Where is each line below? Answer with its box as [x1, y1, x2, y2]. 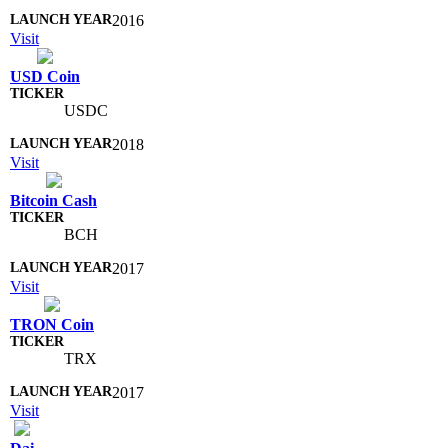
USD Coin [10, 67, 80, 85]
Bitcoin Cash [10, 191, 97, 209]
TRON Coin [10, 315, 94, 333]
